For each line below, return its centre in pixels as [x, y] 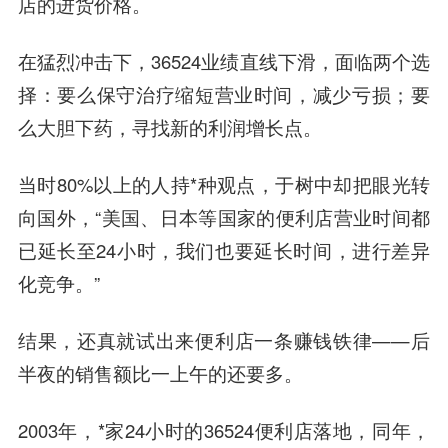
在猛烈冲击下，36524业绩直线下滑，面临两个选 [224, 60]
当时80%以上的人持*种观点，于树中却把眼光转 [224, 183]
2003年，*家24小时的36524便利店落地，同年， [224, 429]
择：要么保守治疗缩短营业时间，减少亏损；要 [224, 93]
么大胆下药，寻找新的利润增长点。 [169, 126]
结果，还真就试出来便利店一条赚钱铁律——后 [224, 339]
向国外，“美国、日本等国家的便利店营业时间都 [224, 216]
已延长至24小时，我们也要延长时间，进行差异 [224, 249]
